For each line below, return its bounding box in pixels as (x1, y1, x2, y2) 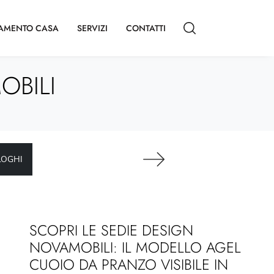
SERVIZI (77, 21, 108, 34)
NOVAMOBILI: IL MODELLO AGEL (29, 237, 241, 258)
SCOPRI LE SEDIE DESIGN (29, 220, 193, 241)
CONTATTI (126, 21, 166, 34)
